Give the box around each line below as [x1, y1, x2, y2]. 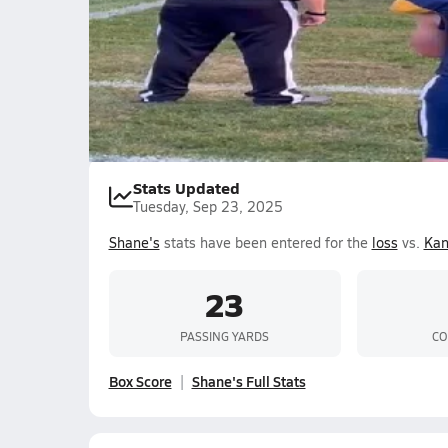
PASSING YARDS [180, 327, 269, 344]
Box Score [108, 371, 172, 391]
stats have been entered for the [159, 233, 372, 252]
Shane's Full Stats [191, 371, 306, 391]
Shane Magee [108, 12, 197, 32]
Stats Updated [132, 176, 240, 199]
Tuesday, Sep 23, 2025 [132, 197, 283, 216]
